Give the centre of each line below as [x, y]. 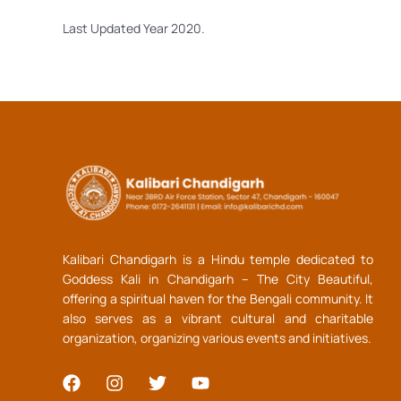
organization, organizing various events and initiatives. [217, 337]
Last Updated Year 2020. [134, 28]
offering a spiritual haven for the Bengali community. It [218, 298]
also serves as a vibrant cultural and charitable [218, 318]
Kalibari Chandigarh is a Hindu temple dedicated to [218, 259]
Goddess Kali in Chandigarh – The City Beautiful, [218, 278]
